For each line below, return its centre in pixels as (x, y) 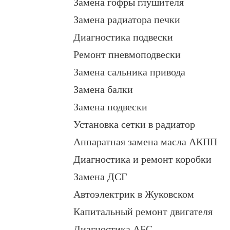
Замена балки (103, 90)
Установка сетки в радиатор (134, 124)
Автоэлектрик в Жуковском (134, 194)
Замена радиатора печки (127, 20)
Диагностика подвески (123, 37)
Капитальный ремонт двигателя (143, 212)
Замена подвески (110, 107)
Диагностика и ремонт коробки (142, 159)
